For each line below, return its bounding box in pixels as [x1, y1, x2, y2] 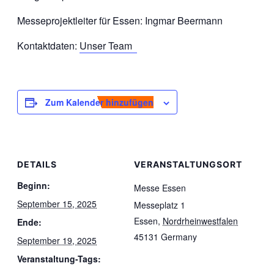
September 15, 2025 [17, 198, 97, 210]
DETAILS [17, 159, 57, 170]
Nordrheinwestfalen [163, 215, 238, 228]
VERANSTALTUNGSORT [134, 159, 242, 170]
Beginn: [17, 179, 50, 192]
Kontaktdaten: [17, 38, 80, 53]
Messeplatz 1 [134, 199, 185, 212]
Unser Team [80, 38, 137, 53]
